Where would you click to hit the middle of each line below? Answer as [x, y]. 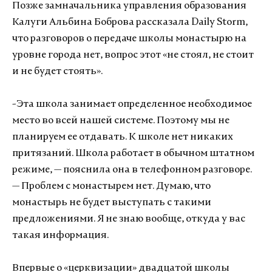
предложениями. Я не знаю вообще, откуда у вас [129, 219]
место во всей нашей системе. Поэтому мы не [121, 121]
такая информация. [60, 235]
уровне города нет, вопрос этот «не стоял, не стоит [133, 55]
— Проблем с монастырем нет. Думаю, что [111, 186]
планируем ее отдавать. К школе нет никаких [123, 137]
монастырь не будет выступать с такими [112, 202]
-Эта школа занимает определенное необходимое [132, 104]
